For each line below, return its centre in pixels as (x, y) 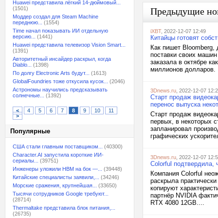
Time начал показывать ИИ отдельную (60, 31)
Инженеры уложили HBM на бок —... (57, 169)
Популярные (30, 131)
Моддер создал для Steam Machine (55, 17)
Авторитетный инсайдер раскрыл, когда (62, 59)
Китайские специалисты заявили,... (56, 177)
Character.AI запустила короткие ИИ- (58, 155)
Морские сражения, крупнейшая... (55, 185)
